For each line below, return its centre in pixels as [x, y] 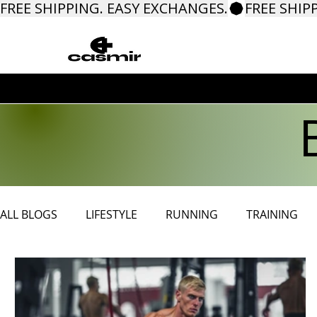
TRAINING [272, 214]
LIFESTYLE [111, 214]
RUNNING [192, 214]
